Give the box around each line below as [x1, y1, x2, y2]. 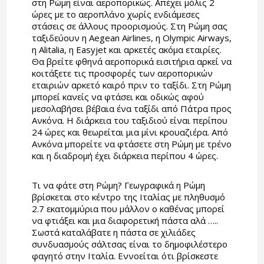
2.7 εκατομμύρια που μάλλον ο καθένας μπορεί [31, 203, 225, 215]
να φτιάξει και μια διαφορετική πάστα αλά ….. [31, 214, 218, 227]
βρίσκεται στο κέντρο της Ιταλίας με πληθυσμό [31, 191, 225, 203]
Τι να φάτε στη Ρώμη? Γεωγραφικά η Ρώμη [31, 179, 205, 192]
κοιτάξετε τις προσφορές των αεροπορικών [31, 67, 213, 80]
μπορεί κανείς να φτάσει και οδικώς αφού [31, 91, 204, 103]
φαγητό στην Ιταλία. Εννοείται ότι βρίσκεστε [31, 250, 218, 262]
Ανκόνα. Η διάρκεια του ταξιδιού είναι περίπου [31, 114, 227, 127]
